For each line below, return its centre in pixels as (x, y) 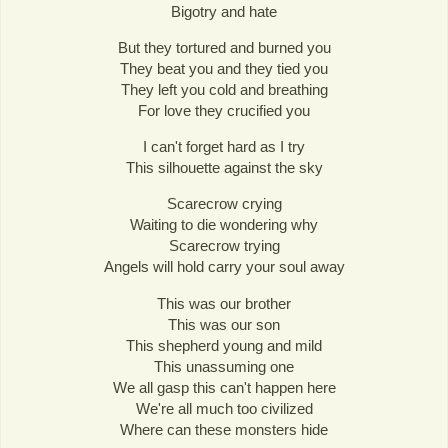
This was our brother (224, 303)
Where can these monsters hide (224, 429)
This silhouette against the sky (224, 168)
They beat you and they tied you (224, 69)
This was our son (224, 324)
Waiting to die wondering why (224, 225)
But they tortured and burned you (224, 48)
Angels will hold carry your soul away (224, 267)
